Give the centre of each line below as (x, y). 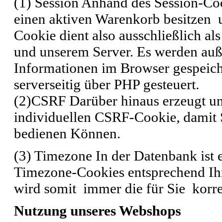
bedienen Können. (67, 133)
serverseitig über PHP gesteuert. (107, 84)
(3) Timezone (53, 155)
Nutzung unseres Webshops (97, 210)
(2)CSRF (40, 100)
